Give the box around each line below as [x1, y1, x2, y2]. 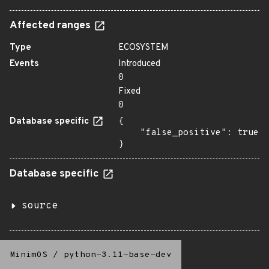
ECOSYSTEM [118, 42, 169, 53]
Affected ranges [10, 19, 93, 32]
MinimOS [10, 250, 47, 260]
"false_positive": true [118, 127, 140, 139]
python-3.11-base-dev [64, 250, 172, 260]
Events [10, 58, 39, 70]
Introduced [118, 58, 160, 70]
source [22, 200, 58, 212]
